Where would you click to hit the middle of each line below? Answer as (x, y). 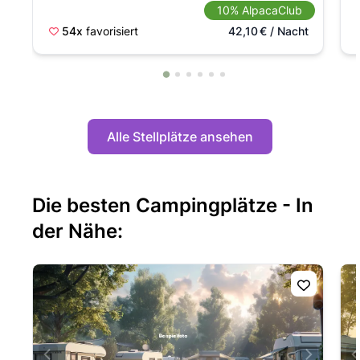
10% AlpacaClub (259, 10)
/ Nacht (287, 31)
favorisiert (112, 31)
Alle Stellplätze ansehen (180, 137)
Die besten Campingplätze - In (173, 205)
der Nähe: (78, 231)
